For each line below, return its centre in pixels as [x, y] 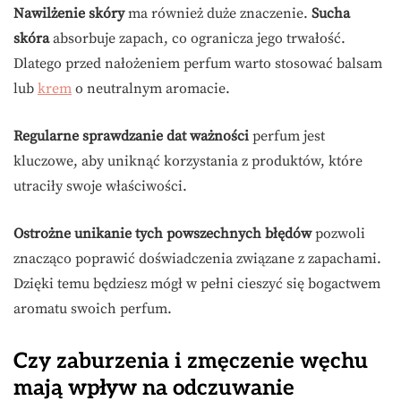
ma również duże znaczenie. [218, 14]
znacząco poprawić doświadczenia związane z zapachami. [197, 259]
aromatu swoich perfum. [93, 309]
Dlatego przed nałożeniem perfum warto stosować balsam [198, 64]
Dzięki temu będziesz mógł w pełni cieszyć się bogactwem [197, 284]
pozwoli [338, 234]
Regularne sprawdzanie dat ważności [131, 137]
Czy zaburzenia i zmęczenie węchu [191, 362]
